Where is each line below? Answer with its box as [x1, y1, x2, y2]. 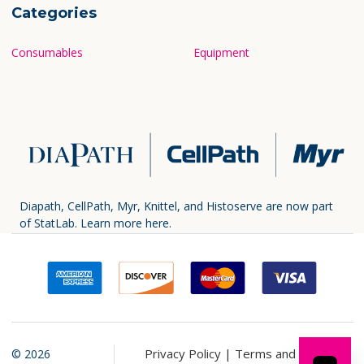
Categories [11, 3, 97, 22]
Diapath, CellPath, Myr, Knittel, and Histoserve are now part [19, 197, 333, 214]
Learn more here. [80, 214, 171, 231]
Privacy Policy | [145, 344, 236, 362]
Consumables [11, 44, 83, 60]
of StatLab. [19, 214, 80, 231]
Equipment [193, 44, 249, 60]
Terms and [235, 344, 297, 362]
